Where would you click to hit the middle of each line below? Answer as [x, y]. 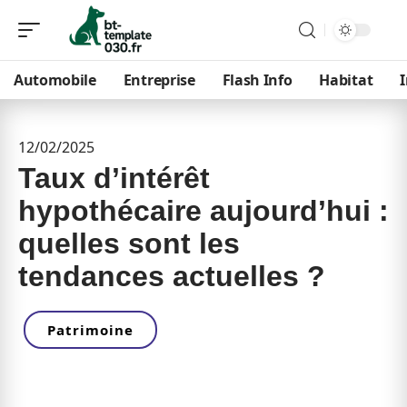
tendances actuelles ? [172, 276]
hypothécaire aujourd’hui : [203, 211]
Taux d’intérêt [114, 178]
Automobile [55, 80]
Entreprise [159, 80]
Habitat [346, 80]
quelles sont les [129, 243]
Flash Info [257, 80]
